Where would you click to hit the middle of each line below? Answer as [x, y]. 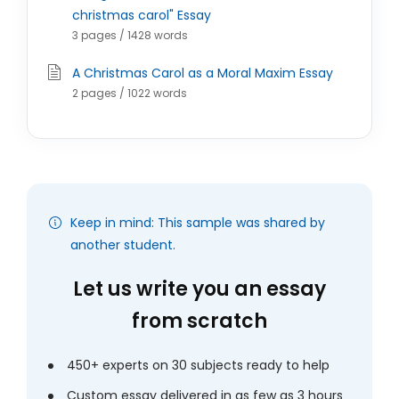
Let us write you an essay [199, 289]
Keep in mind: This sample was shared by [198, 223]
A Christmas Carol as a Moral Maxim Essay [203, 73]
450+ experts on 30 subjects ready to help [198, 365]
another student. [123, 245]
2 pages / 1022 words [130, 93]
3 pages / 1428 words [130, 35]
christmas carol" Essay [142, 15]
